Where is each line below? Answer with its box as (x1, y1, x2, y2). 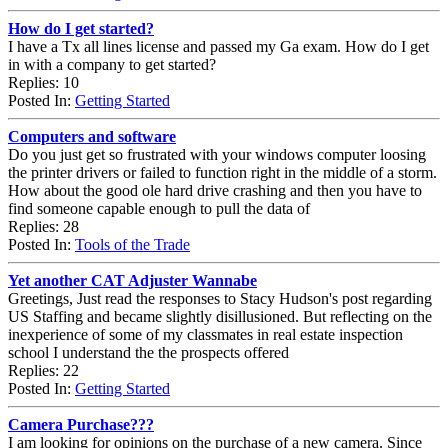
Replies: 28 (8, 217, 79, 235)
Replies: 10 (8, 73, 79, 91)
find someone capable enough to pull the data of (8, 199, 310, 217)
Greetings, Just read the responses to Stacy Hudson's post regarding (8, 289, 432, 307)
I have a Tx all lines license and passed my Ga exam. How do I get (8, 37, 429, 55)
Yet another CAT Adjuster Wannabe (8, 271, 257, 289)
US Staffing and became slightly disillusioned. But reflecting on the (8, 307, 432, 325)
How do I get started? (8, 19, 154, 37)
